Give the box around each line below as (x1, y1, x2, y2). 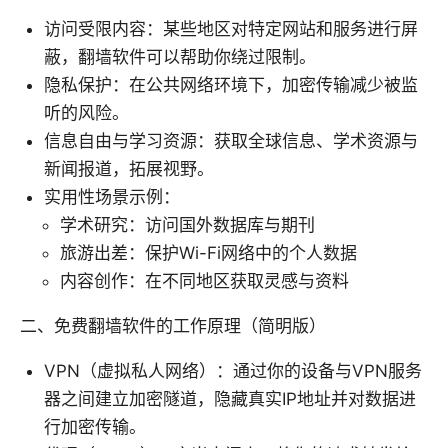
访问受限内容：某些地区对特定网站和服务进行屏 (44, 19, 418, 40)
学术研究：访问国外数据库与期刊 (60, 215, 315, 236)
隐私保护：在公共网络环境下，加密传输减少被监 (44, 75, 418, 96)
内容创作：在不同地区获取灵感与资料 (60, 271, 349, 292)
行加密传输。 (44, 417, 146, 438)
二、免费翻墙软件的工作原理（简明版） (20, 316, 326, 337)
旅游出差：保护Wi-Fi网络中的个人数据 (60, 243, 357, 264)
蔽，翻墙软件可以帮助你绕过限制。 (44, 47, 316, 68)
